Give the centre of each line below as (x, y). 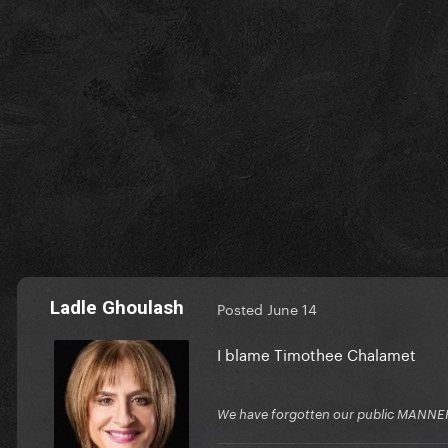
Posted (242, 308)
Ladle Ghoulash (117, 307)
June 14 (292, 308)
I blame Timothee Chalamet (318, 352)
